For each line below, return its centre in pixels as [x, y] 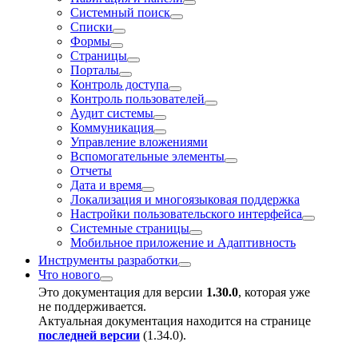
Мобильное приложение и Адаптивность [183, 243]
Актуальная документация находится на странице [175, 321]
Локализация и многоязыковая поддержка [185, 199]
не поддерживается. [92, 306]
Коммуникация [112, 127]
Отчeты [91, 171]
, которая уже [274, 292]
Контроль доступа [119, 84]
